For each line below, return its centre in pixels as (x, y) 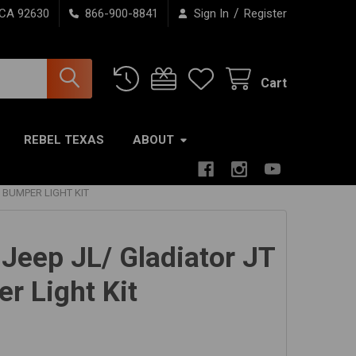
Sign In (211, 14)
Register (265, 14)
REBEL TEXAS (64, 140)
